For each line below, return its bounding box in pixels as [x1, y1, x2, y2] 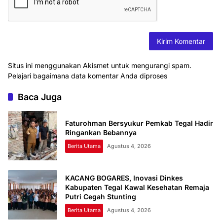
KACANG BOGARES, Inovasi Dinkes [65, 173, 183, 182]
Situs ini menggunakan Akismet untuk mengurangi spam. [8, 61, 191, 70]
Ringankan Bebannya [65, 128, 137, 137]
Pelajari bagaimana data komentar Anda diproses [8, 72, 167, 80]
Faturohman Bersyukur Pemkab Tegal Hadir [65, 119, 213, 128]
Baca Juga [18, 92, 62, 103]
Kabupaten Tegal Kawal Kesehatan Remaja [65, 183, 209, 191]
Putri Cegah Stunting [65, 192, 136, 201]
